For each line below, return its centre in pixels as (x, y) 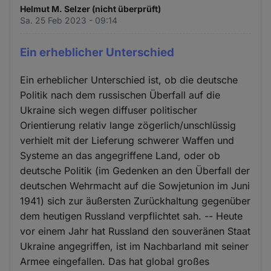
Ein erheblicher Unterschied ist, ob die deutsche (129, 80)
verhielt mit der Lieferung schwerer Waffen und (127, 140)
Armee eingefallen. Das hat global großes (115, 261)
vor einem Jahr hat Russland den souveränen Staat (135, 231)
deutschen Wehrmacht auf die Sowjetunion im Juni (135, 185)
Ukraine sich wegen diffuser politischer (109, 110)
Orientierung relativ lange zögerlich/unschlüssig (128, 125)
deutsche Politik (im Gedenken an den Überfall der (135, 170)
